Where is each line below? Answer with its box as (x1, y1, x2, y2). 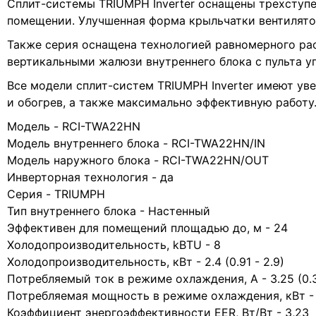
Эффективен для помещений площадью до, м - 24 (7, 221, 288, 235)
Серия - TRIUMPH (7, 187, 105, 201)
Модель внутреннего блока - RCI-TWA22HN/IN (7, 136, 265, 150)
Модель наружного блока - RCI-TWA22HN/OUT (7, 153, 269, 167)
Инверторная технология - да (7, 170, 174, 184)
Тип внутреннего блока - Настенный (7, 204, 210, 218)
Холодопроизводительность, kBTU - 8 (7, 238, 221, 252)
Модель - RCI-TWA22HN (7, 119, 140, 133)
